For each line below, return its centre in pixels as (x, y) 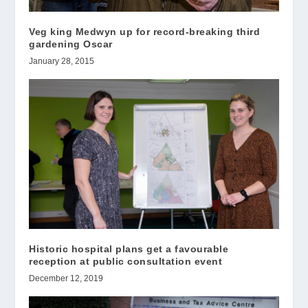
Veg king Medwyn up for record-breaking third (145, 32)
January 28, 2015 (62, 62)
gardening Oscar (73, 44)
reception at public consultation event (126, 262)
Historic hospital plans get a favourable (129, 249)
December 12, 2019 (66, 279)
